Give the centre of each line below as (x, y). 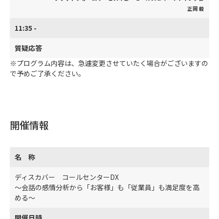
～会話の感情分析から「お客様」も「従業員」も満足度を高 (107, 187)
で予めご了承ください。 (47, 73)
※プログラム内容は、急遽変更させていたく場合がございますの (109, 63)
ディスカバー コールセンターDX (67, 177)
